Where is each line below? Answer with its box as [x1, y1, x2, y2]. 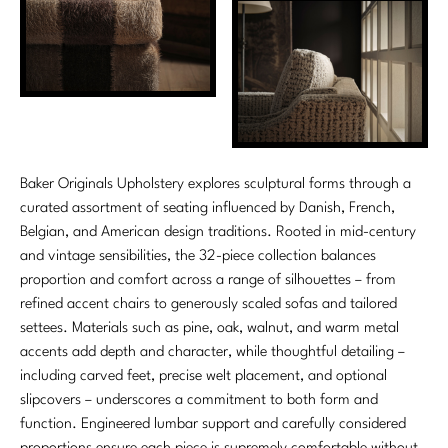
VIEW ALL [30, 332, 96, 347]
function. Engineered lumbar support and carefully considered [20, 416, 406, 432]
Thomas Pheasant [30, 280, 142, 295]
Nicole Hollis [30, 60, 106, 75]
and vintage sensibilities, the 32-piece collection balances [20, 248, 376, 264]
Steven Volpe [30, 192, 112, 207]
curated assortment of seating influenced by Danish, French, [20, 200, 395, 216]
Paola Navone [30, 148, 118, 163]
